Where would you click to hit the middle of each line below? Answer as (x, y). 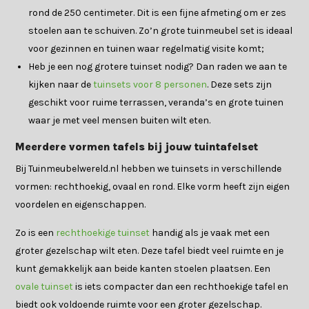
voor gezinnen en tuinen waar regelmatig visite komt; (147, 49)
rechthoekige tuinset (103, 233)
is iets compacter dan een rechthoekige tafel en (181, 287)
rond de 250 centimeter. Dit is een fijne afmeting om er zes (158, 13)
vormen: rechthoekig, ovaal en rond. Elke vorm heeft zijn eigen (153, 187)
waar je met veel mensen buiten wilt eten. (120, 121)
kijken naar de (61, 85)
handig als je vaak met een (210, 233)
